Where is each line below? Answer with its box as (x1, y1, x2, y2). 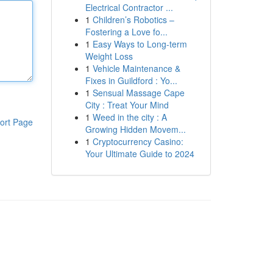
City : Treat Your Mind (85, 99, 169, 111)
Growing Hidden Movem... (85, 123, 186, 135)
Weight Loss (85, 50, 133, 62)
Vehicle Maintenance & (92, 62, 180, 74)
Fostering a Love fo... (85, 26, 168, 38)
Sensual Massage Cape (92, 87, 185, 99)
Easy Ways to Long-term (92, 38, 187, 50)
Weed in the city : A (92, 111, 167, 123)
